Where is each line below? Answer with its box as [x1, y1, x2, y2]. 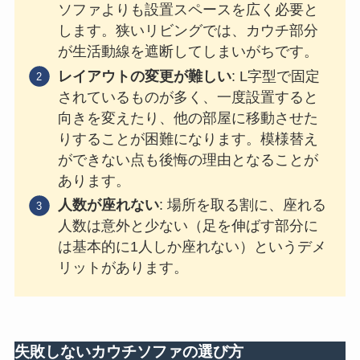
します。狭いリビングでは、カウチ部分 [57, 22, 318, 39]
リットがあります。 [57, 260, 188, 276]
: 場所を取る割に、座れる [158, 197, 326, 214]
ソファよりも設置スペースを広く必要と [57, 2, 318, 18]
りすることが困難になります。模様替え [57, 130, 318, 147]
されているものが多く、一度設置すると [57, 88, 318, 105]
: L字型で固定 [231, 67, 320, 84]
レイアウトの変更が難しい [57, 67, 231, 84]
